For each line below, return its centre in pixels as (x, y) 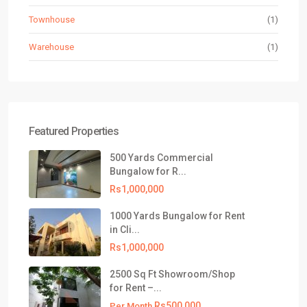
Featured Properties (74, 131)
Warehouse (51, 47)
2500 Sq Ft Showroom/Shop (172, 274)
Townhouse (52, 20)
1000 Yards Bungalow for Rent (177, 216)
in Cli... (125, 230)
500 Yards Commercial (161, 158)
